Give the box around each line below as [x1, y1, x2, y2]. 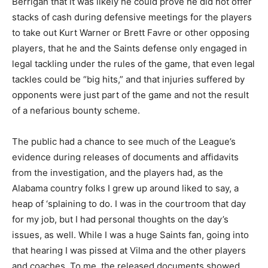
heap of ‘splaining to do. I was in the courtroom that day [12, 197, 246, 209]
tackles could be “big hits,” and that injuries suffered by [12, 73, 245, 85]
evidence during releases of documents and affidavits [12, 151, 239, 163]
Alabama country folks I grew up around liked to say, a [12, 182, 239, 194]
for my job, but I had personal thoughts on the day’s [12, 213, 229, 225]
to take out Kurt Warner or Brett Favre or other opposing [12, 26, 249, 38]
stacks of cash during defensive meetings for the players [12, 11, 252, 23]
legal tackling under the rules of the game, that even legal [12, 57, 255, 69]
